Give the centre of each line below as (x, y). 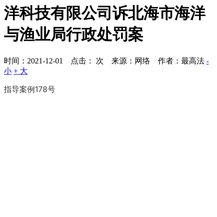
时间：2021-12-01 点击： (49, 61)
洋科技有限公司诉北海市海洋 (105, 13)
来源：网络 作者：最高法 (158, 61)
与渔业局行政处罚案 (74, 35)
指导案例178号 (30, 89)
